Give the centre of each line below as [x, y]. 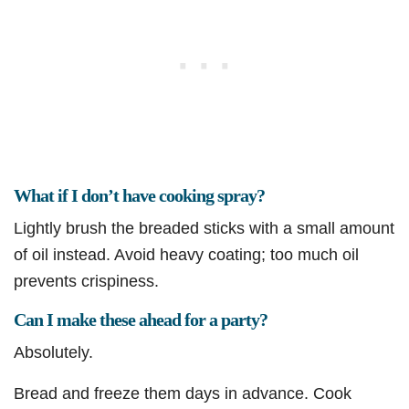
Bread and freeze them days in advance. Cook [183, 393]
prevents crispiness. [86, 281]
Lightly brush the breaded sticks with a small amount [204, 228]
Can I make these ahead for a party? [141, 320]
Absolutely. [53, 352]
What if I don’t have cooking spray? [139, 196]
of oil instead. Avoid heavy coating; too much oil [186, 255]
